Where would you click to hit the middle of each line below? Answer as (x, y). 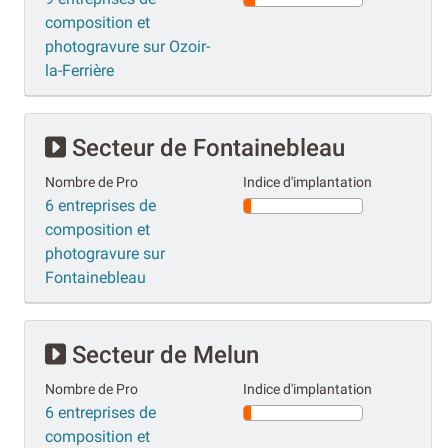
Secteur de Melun (162, 354)
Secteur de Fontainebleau (205, 147)
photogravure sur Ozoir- (127, 46)
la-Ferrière (79, 70)
